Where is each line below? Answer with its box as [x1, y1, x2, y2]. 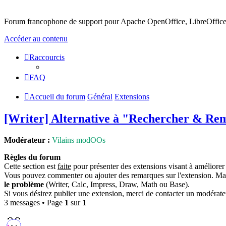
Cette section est [4, 161, 58, 171]
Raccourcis [29, 53, 65, 62]
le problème [4, 180, 44, 189]
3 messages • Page [4, 198, 65, 207]
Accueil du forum [29, 92, 85, 101]
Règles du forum [4, 152, 61, 161]
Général [87, 92, 112, 101]
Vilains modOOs [52, 135, 105, 144]
